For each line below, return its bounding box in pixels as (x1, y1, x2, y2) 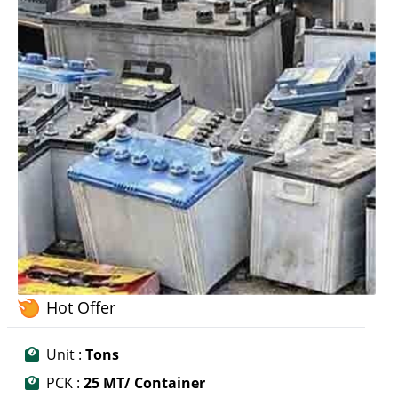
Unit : (46, 345, 82, 365)
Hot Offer (46, 297, 115, 319)
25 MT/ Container (80, 373, 205, 394)
